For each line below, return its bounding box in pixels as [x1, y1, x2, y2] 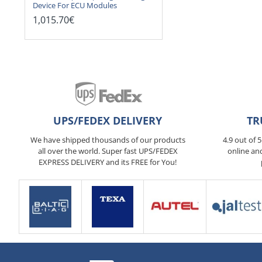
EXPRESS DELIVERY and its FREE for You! [39, 157, 177, 167]
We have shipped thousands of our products [30, 135, 185, 145]
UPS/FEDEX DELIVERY [53, 113, 163, 127]
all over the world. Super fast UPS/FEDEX [37, 146, 178, 156]
